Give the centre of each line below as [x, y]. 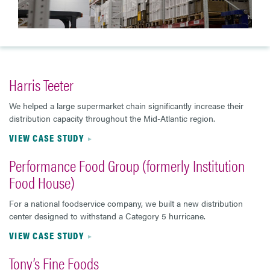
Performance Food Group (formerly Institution [127, 165]
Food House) [42, 182]
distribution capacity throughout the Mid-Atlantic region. [112, 118]
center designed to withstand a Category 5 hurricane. [107, 215]
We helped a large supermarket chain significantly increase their [126, 105]
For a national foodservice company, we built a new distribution [126, 203]
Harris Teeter [41, 84]
